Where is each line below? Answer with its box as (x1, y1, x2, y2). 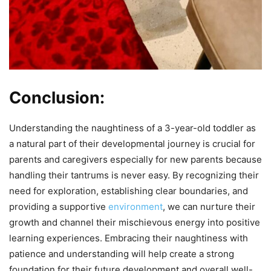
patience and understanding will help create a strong (9, 248, 234, 260)
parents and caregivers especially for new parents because (9, 154, 262, 166)
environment (108, 201, 163, 213)
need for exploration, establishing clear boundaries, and (9, 185, 248, 197)
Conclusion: (9, 88, 105, 108)
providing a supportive (9, 201, 108, 213)
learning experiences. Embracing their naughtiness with (9, 232, 248, 244)
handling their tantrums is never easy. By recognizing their (9, 169, 259, 181)
